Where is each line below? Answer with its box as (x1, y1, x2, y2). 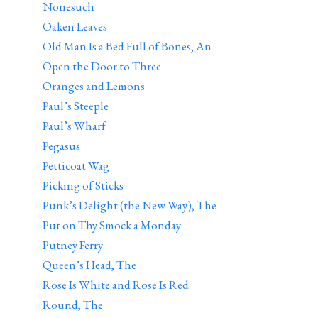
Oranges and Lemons (43, 78, 145, 94)
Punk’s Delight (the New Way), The (43, 197, 216, 213)
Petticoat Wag (43, 158, 109, 173)
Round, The (43, 297, 103, 312)
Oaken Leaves (43, 18, 107, 34)
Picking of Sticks (43, 177, 124, 193)
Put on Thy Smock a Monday (43, 217, 181, 233)
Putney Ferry (43, 237, 103, 253)
